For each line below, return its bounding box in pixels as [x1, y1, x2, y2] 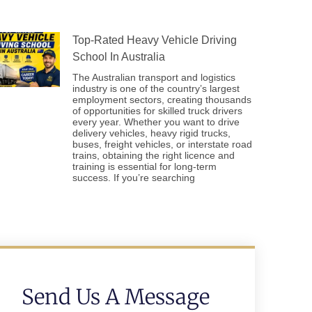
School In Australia [72, 51, 165, 63]
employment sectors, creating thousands [72, 94, 251, 105]
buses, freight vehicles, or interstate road [72, 139, 252, 150]
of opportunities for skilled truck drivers [72, 105, 242, 116]
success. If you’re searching [72, 172, 195, 183]
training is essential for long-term [72, 161, 217, 172]
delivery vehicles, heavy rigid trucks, [72, 127, 231, 139]
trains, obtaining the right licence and [72, 150, 235, 161]
